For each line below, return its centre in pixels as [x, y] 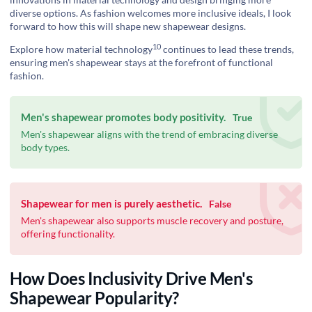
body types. [45, 148]
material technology [109, 49]
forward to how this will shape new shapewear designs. [128, 26]
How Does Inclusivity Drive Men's [131, 279]
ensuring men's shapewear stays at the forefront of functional [141, 63]
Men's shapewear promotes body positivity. [123, 117]
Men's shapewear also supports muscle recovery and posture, [152, 221]
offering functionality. [68, 234]
